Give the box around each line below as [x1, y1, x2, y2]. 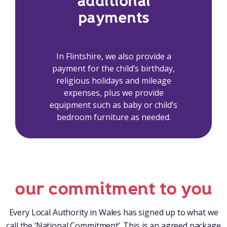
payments [78, 8, 149, 28]
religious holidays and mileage [56, 75, 171, 87]
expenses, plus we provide [63, 87, 164, 99]
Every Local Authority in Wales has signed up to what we [9, 207, 218, 218]
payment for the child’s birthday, [52, 63, 175, 74]
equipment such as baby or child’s [50, 99, 177, 111]
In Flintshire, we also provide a [56, 51, 171, 62]
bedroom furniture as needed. [56, 111, 171, 123]
